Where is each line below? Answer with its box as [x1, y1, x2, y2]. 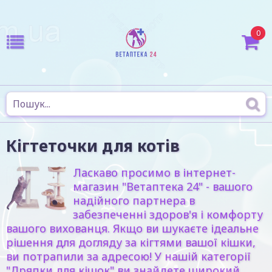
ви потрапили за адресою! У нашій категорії [6, 249, 251, 263]
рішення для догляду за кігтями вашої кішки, [6, 235, 256, 250]
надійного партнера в [73, 193, 195, 208]
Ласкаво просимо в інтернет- [73, 165, 236, 180]
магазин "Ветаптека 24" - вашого [73, 179, 253, 194]
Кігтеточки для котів [6, 135, 180, 157]
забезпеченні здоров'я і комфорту [73, 207, 263, 222]
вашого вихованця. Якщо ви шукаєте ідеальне [6, 221, 259, 236]
